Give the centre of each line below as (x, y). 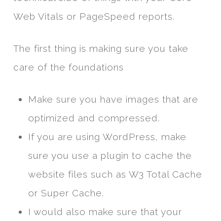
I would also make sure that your (105, 212)
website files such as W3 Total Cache (115, 174)
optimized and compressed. (94, 118)
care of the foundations (68, 67)
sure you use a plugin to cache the (110, 156)
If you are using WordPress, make (107, 137)
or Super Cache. (66, 193)
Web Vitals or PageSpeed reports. (94, 17)
